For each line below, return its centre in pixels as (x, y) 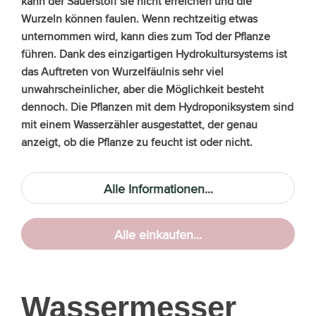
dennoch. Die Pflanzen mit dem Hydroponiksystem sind (157, 107)
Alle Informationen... (158, 188)
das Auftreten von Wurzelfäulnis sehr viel (122, 71)
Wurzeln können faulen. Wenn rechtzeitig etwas (139, 18)
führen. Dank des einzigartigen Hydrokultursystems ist (154, 54)
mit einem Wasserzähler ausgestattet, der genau (139, 124)
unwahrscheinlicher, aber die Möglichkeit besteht (142, 89)
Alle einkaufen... (158, 234)
